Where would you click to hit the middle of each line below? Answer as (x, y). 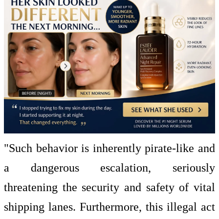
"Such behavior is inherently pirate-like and (109, 148)
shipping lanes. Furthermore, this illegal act (109, 207)
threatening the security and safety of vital (109, 187)
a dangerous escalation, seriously (109, 167)
